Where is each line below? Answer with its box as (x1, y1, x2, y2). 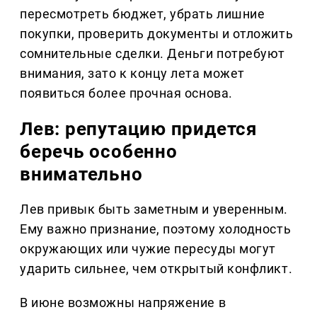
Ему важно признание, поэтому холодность (20, 221, 292, 237)
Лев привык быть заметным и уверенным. (20, 202, 288, 217)
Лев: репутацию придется (20, 118, 258, 140)
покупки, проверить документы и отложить (20, 26, 294, 42)
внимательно (20, 163, 143, 185)
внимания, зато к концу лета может (20, 66, 245, 81)
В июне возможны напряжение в (20, 295, 226, 311)
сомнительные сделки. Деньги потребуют (20, 46, 285, 62)
